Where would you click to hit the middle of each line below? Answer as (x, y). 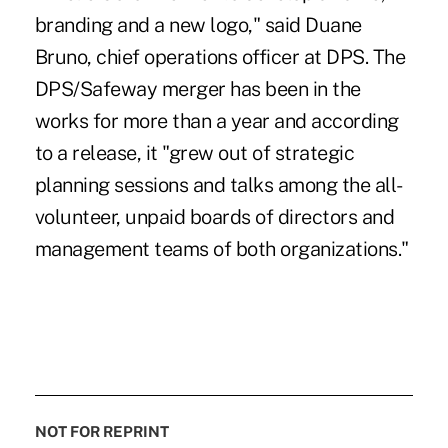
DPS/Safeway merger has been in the (197, 88)
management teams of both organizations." (221, 248)
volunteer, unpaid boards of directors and (214, 216)
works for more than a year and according (216, 120)
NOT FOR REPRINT (101, 431)
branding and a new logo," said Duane (198, 24)
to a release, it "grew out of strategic (194, 152)
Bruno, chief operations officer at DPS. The (220, 56)
